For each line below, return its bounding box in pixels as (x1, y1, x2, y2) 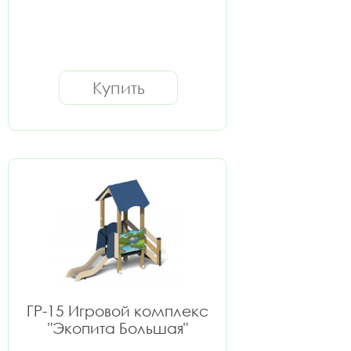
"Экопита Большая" (47, 319, 188, 337)
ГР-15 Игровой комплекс (27, 302, 208, 320)
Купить (92, 78, 145, 98)
